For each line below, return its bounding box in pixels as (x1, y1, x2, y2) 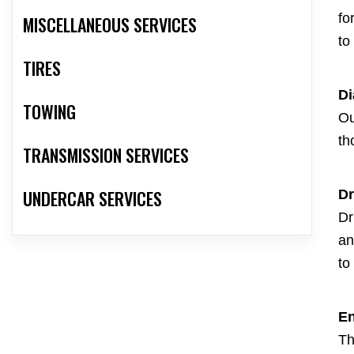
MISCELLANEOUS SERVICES (23, 12, 197, 38)
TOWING (23, 99, 76, 125)
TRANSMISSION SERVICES (23, 142, 189, 168)
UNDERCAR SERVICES (23, 186, 162, 212)
